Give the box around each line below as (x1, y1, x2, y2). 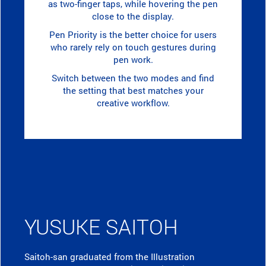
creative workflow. (96, 97, 170, 109)
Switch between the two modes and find (52, 72, 214, 84)
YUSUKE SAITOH (24, 213, 178, 240)
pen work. (113, 53, 153, 66)
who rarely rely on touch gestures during (50, 41, 216, 53)
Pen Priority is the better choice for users (49, 28, 217, 41)
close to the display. (92, 10, 174, 23)
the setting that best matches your (62, 84, 204, 97)
